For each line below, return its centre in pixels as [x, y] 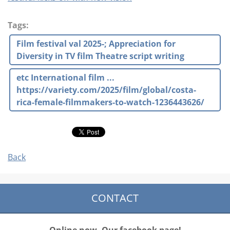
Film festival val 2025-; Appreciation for [96, 44]
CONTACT [115, 198]
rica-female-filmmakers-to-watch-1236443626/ [110, 102]
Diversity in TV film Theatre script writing [100, 56]
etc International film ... [65, 78]
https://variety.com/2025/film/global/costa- [106, 90]
